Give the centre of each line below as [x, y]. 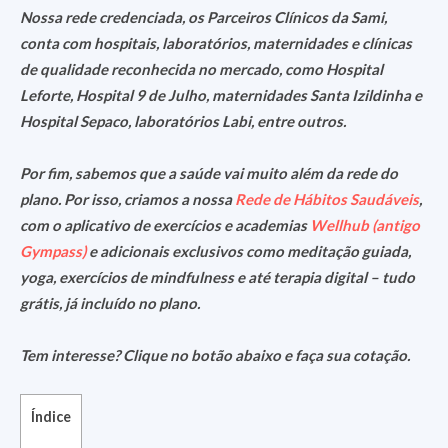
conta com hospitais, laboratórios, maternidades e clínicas [216, 43]
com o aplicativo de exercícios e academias [165, 225]
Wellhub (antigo [365, 225]
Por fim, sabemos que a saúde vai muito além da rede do [209, 173]
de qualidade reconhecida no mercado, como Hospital [201, 69]
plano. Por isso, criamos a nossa [127, 199]
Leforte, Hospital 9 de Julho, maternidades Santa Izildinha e [221, 95]
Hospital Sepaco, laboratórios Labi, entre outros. [183, 121]
